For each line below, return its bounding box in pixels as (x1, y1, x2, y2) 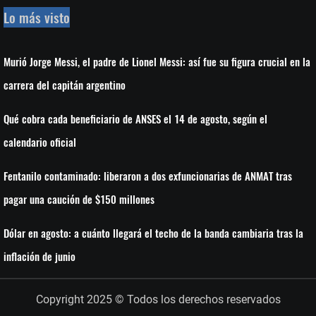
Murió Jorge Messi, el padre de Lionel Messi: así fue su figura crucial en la (4, 53, 310, 69)
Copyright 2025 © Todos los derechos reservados (35, 292, 281, 306)
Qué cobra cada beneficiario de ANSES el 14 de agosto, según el (4, 110, 267, 126)
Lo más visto (4, 6, 70, 28)
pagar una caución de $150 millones (4, 190, 154, 207)
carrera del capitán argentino (4, 76, 126, 92)
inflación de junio (4, 248, 75, 264)
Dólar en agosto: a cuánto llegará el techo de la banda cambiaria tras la (4, 224, 303, 241)
